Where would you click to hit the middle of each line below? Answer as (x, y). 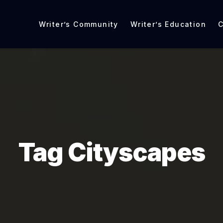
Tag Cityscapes (111, 152)
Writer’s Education (168, 24)
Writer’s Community (78, 24)
